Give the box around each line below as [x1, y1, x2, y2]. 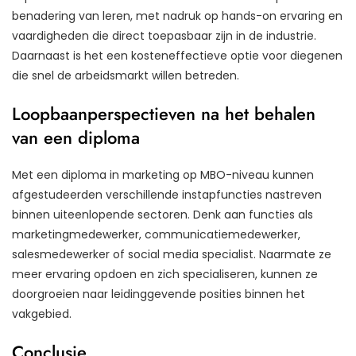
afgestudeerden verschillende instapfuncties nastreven [12, 186, 322, 203]
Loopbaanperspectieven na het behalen [12, 100, 315, 126]
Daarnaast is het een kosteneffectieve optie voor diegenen [12, 47, 342, 64]
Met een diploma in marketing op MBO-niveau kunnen [12, 166, 314, 183]
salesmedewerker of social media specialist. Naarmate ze [12, 246, 331, 262]
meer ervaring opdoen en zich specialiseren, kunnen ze [12, 265, 318, 282]
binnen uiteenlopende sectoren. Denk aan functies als [12, 206, 313, 222]
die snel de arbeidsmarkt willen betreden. [12, 67, 239, 83]
